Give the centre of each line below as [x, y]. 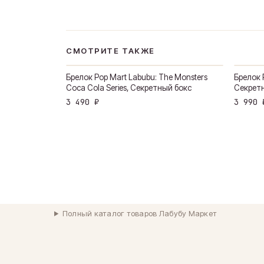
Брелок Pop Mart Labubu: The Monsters [137, 77]
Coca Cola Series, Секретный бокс [129, 88]
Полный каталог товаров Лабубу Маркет [140, 213]
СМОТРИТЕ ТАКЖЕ [110, 51]
